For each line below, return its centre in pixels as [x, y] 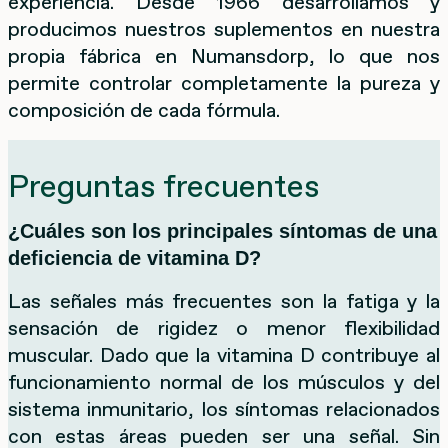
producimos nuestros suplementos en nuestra [224, 28]
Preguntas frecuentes [163, 185]
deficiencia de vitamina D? [134, 257]
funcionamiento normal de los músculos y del [224, 381]
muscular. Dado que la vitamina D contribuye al [224, 354]
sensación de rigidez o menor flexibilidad [224, 327]
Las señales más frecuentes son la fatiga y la [224, 300]
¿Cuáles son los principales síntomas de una [222, 230]
